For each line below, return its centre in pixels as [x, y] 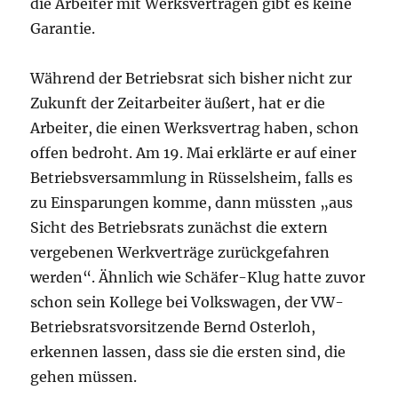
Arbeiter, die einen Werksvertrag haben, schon [195, 128]
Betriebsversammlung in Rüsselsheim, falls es [192, 178]
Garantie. [63, 29]
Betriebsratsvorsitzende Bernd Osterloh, [173, 327]
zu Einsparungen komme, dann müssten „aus [192, 203]
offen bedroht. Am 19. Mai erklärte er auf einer [194, 153]
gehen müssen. [84, 377]
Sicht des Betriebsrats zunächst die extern [179, 228]
